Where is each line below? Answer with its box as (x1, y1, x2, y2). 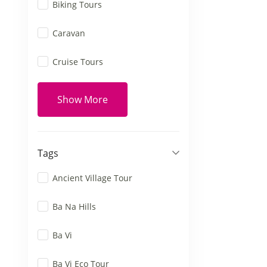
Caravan (52, 27, 85, 39)
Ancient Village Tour (52, 172, 132, 184)
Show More (57, 93, 108, 106)
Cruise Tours (52, 56, 103, 67)
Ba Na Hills (52, 201, 96, 212)
